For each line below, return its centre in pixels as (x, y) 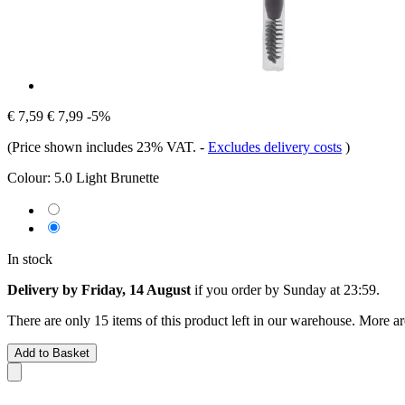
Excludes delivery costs (275, 146)
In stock (30, 259)
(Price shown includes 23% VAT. (104, 146)
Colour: (29, 177)
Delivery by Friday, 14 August (99, 289)
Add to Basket (52, 353)
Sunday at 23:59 (330, 289)
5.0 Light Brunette (107, 177)
